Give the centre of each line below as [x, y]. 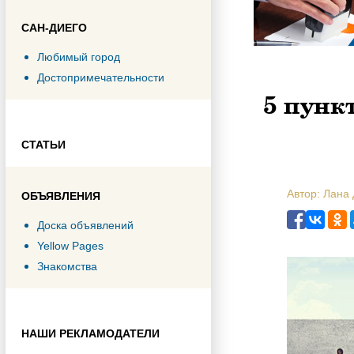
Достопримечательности [101, 77]
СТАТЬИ [43, 145]
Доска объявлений [85, 225]
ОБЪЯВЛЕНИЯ [61, 196]
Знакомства [67, 266]
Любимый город [79, 57]
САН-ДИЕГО [54, 28]
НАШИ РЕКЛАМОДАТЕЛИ [90, 333]
